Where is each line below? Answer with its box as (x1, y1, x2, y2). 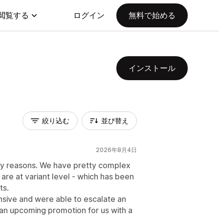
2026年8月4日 (96, 146, 137, 153)
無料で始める (129, 10, 175, 20)
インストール (129, 63, 175, 73)
